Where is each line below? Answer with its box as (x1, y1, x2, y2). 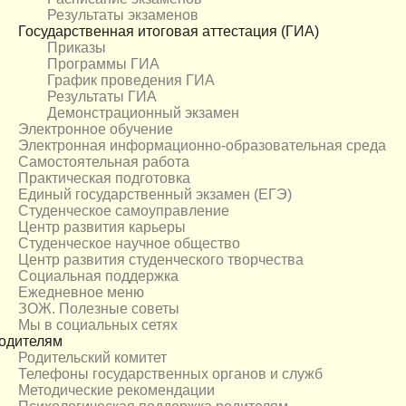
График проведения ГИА (47, 72, 215, 89)
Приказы (47, 40, 106, 56)
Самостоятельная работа (18, 154, 189, 170)
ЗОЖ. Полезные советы (18, 301, 179, 317)
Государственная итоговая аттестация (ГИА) (18, 24, 319, 40)
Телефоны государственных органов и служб (18, 366, 323, 382)
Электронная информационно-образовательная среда (18, 138, 386, 154)
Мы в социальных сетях (18, 317, 178, 333)
